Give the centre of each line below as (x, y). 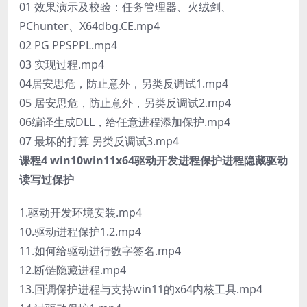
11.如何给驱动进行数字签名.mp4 (100, 250)
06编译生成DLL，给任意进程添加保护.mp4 (125, 122)
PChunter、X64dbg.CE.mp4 (89, 26)
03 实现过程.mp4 (62, 64)
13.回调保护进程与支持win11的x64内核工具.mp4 (141, 289)
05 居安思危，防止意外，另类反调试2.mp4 (125, 102)
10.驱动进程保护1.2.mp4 (80, 231)
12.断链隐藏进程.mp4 (73, 270)
